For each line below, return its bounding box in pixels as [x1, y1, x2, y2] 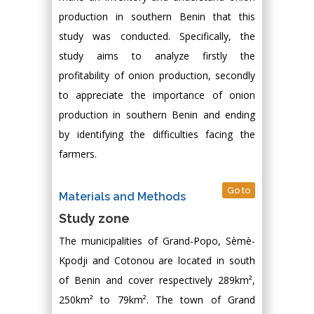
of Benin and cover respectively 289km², [59, 273, 255, 287]
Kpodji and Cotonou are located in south [59, 254, 255, 267]
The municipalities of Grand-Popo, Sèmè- [59, 234, 255, 247]
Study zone [59, 211, 130, 226]
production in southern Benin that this [59, 10, 255, 23]
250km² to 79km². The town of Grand [59, 293, 255, 306]
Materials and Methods [59, 190, 186, 203]
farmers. [59, 147, 97, 161]
